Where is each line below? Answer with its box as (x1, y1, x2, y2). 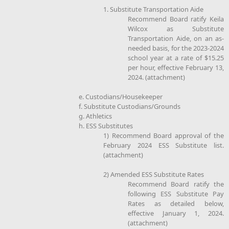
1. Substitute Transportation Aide (103, 4, 203, 14)
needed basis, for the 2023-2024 (128, 43, 224, 53)
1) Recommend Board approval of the (103, 130, 224, 140)
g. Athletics (79, 111, 112, 121)
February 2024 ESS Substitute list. (103, 140, 224, 150)
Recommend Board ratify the (128, 179, 224, 189)
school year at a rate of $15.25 (128, 53, 224, 62)
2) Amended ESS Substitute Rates (103, 169, 204, 179)
